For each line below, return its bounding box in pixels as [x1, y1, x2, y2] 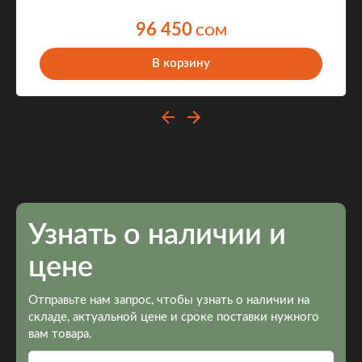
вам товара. [28, 328, 92, 340]
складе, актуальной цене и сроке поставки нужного [28, 311, 319, 323]
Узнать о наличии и [28, 221, 286, 250]
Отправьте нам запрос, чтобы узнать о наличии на [28, 294, 309, 306]
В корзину [152, 57, 210, 69]
